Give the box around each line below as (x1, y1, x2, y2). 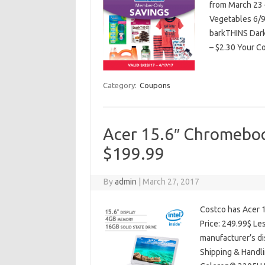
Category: (102, 81, 138, 90)
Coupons (139, 81, 170, 90)
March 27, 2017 (143, 177, 200, 187)
